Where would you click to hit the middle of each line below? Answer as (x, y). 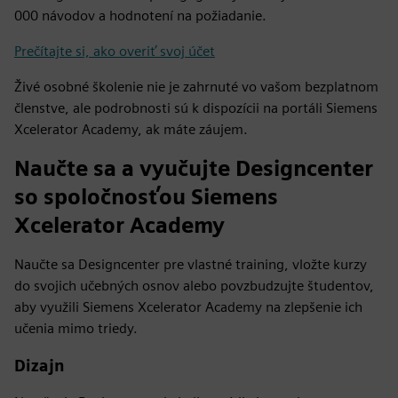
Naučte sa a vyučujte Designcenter (194, 168)
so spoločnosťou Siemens (146, 196)
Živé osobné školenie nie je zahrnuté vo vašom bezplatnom (196, 86)
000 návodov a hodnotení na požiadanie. (140, 15)
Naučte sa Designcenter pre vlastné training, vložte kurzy (191, 264)
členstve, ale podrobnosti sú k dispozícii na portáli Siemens (196, 107)
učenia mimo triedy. (76, 328)
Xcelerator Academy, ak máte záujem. (131, 129)
